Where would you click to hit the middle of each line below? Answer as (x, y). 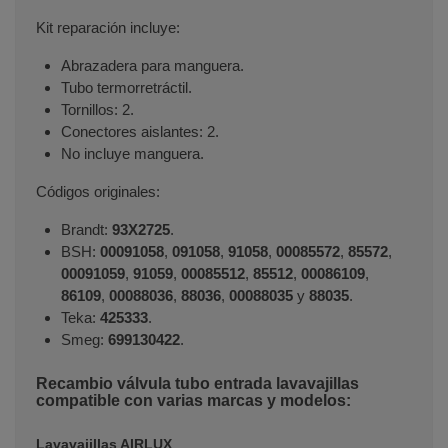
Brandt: (86, 229)
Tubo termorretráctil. (126, 87)
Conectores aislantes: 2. (140, 131)
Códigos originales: (98, 191)
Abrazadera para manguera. (152, 65)
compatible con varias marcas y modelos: (193, 400)
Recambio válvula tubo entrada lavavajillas (197, 383)
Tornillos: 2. (97, 109)
